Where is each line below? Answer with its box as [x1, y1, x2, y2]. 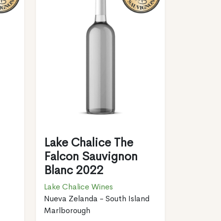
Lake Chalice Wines [43, 181, 113, 192]
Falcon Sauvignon [43, 148, 138, 164]
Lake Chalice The [43, 135, 133, 150]
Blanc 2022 [43, 162, 104, 178]
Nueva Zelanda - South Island [43, 193, 149, 204]
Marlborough [43, 205, 90, 216]
